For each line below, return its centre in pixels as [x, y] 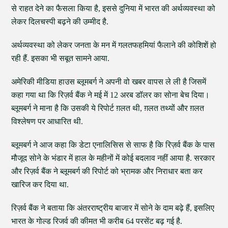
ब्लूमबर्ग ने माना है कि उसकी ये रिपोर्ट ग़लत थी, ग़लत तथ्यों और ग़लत [108, 108]
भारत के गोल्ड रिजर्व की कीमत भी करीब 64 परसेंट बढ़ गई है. [97, 221]
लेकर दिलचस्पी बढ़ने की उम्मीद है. [60, 22]
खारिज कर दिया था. [40, 184]
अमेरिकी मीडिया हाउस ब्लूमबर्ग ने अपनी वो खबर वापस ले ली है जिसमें [109, 82]
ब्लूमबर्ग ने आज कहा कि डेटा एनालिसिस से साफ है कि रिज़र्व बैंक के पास [113, 145]
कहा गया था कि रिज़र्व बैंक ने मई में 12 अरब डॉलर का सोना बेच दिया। [111, 95]
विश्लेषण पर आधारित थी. [47, 121]
